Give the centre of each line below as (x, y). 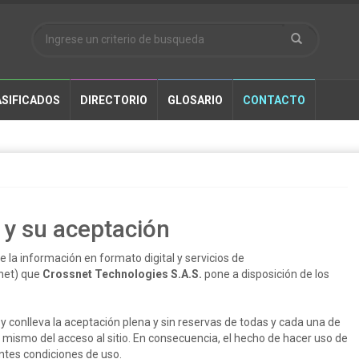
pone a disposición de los (266, 274)
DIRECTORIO (114, 100)
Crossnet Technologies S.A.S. (122, 274)
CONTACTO (274, 100)
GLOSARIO (195, 100)
